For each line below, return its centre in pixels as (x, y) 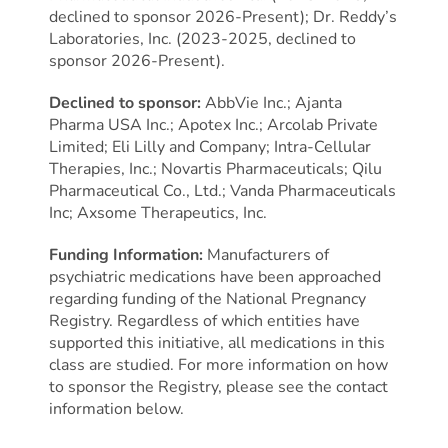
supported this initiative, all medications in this (216, 342)
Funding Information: (127, 254)
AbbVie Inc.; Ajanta (271, 102)
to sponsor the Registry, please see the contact (218, 386)
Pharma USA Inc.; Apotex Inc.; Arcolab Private (213, 124)
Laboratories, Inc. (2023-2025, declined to (202, 38)
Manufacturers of (267, 254)
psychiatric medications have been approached (214, 276)
